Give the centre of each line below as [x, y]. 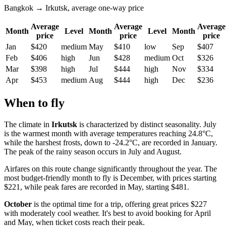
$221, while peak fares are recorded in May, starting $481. [97, 187]
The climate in [28, 125]
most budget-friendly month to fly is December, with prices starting [110, 178]
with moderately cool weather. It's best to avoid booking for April [107, 213]
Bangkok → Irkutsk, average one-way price [74, 8]
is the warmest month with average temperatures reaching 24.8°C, [108, 134]
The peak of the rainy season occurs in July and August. [93, 152]
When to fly [34, 103]
